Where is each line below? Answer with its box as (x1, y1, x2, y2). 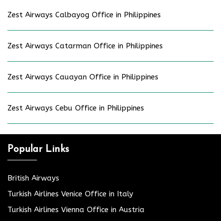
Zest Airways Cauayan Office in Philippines (7, 72, 158, 81)
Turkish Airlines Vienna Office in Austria (7, 205, 145, 214)
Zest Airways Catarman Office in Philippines (7, 41, 163, 50)
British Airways (7, 173, 59, 183)
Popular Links (7, 144, 69, 154)
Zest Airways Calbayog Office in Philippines (7, 10, 161, 19)
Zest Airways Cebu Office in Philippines (7, 103, 144, 112)
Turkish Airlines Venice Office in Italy (7, 189, 133, 198)
